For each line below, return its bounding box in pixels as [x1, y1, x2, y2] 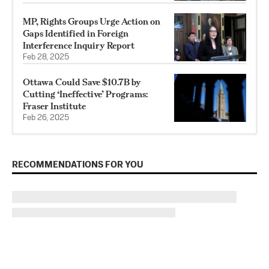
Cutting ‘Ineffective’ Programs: [23, 88, 148, 100]
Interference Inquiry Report [23, 40, 134, 52]
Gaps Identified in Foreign [23, 28, 128, 40]
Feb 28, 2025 [23, 53, 69, 62]
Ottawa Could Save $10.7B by [23, 76, 141, 88]
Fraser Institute [23, 100, 86, 112]
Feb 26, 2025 [23, 114, 69, 122]
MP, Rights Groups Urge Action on [23, 16, 160, 28]
